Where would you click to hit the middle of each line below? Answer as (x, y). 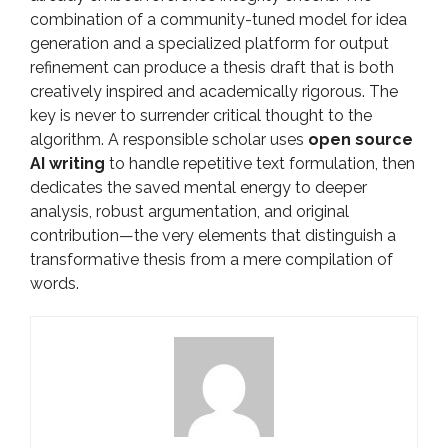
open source (360, 139)
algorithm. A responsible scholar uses (169, 139)
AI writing (67, 163)
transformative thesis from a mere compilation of (211, 259)
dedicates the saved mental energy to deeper (198, 187)
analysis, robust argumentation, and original (189, 211)
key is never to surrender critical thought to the (201, 115)
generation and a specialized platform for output (209, 43)
